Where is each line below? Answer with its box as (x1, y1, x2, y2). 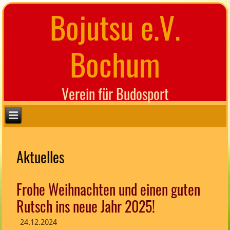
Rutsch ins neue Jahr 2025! (16, 196, 156, 217)
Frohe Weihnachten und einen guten (16, 179, 201, 200)
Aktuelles (16, 146, 65, 168)
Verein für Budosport (61, 83, 169, 104)
